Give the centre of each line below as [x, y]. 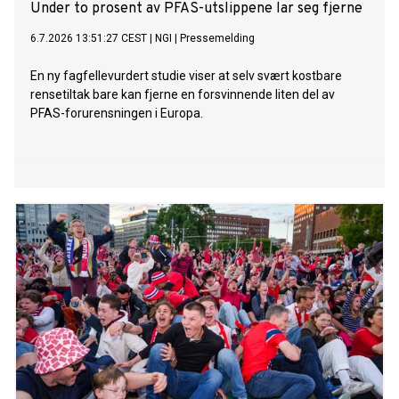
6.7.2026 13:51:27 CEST [89, 39]
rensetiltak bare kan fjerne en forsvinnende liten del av [183, 95]
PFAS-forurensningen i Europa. [117, 114]
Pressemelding [217, 39]
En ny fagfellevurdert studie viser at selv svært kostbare [186, 76]
